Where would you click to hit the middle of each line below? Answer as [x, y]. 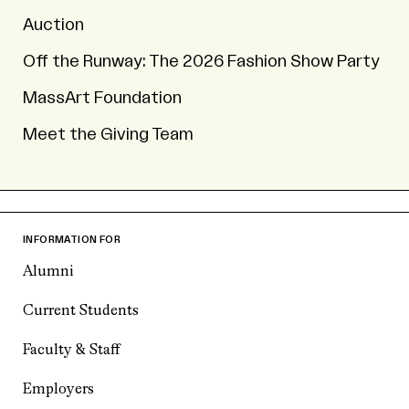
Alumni [48, 272]
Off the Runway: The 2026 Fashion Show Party [201, 61]
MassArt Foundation [102, 97]
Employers [58, 389]
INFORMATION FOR [72, 240]
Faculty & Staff [71, 350]
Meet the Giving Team [108, 134]
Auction [53, 24]
